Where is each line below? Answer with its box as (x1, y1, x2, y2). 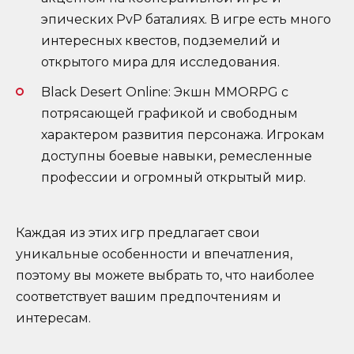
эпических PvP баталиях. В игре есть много (41, 11, 331, 27)
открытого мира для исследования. (41, 54, 280, 70)
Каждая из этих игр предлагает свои (16, 225, 260, 241)
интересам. (16, 311, 91, 326)
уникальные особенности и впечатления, (16, 247, 292, 262)
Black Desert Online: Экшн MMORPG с (41, 84, 288, 100)
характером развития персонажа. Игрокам (41, 126, 325, 142)
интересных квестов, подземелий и (41, 32, 281, 48)
